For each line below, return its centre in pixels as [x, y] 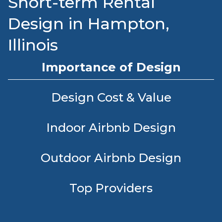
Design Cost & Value [111, 97]
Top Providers [111, 188]
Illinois [33, 45]
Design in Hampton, [89, 24]
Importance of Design [111, 67]
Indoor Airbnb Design [111, 128]
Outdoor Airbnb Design [111, 158]
